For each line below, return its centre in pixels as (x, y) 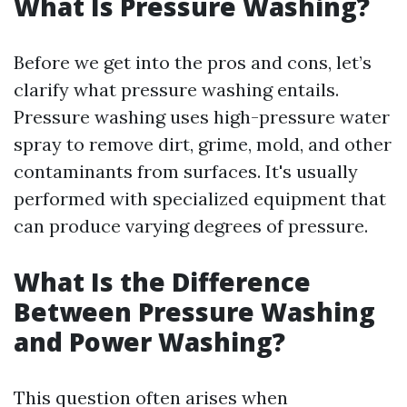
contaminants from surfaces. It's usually (186, 171)
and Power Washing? (149, 342)
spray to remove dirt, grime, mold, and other (203, 144)
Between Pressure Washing (194, 312)
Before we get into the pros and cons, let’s (193, 62)
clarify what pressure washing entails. (176, 89)
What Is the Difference (162, 282)
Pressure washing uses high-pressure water (202, 117)
